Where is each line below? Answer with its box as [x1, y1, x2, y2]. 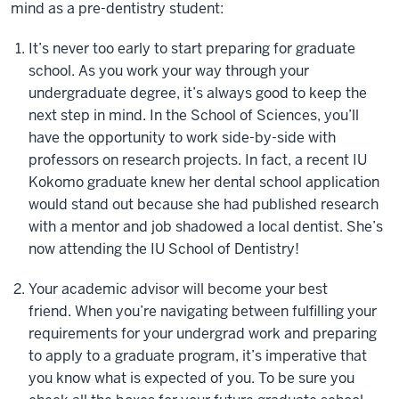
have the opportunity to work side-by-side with [28, 128, 336, 147]
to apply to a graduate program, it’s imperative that [28, 346, 367, 365]
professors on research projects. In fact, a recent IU [28, 151, 367, 169]
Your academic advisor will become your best [28, 280, 328, 298]
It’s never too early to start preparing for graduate [28, 39, 355, 58]
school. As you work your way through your [28, 61, 309, 80]
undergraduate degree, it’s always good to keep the [28, 84, 367, 102]
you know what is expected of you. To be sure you [28, 369, 354, 387]
